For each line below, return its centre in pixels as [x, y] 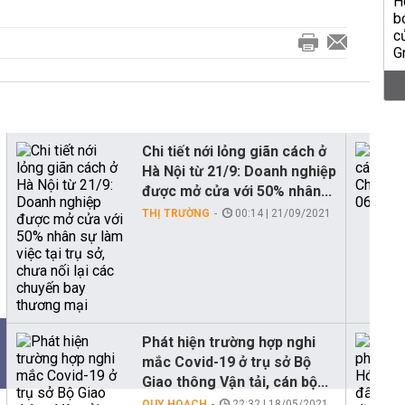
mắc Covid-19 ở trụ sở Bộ [226, 362]
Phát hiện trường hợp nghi [229, 342]
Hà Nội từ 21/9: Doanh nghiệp [239, 171]
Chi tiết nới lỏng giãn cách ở [234, 151]
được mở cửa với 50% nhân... [237, 191]
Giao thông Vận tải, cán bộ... [235, 382]
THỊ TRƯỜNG [176, 213]
